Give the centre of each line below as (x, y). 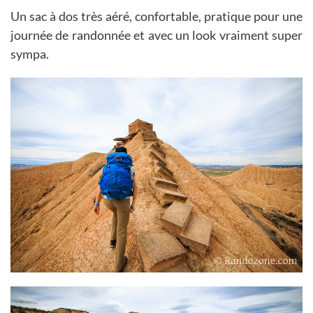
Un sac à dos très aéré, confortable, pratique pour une (156, 16)
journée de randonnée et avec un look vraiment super (156, 35)
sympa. (30, 54)
